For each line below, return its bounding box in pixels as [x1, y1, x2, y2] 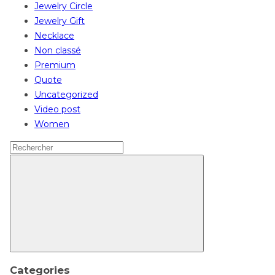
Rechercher [198, 155, 239, 165]
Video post [34, 103, 80, 115]
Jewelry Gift [34, 15, 85, 26]
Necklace [34, 29, 74, 41]
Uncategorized [34, 88, 98, 100]
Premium [34, 59, 76, 71]
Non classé [34, 44, 81, 56]
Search [9, 141, 39, 152]
